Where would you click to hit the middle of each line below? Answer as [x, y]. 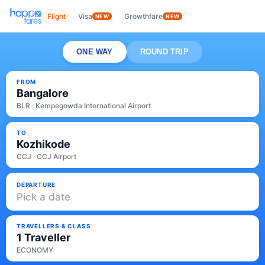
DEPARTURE [36, 184]
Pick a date [43, 197]
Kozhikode [43, 144]
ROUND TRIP [164, 52]
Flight [56, 16]
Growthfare [144, 16]
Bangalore [43, 93]
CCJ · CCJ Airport [46, 156]
